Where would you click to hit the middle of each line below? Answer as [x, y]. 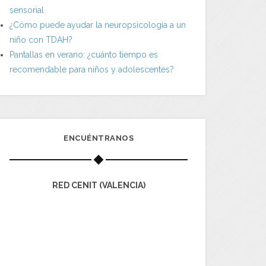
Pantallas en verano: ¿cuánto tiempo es [84, 54]
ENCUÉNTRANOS [99, 138]
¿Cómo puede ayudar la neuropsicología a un [98, 25]
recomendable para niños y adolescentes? [92, 69]
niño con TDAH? [41, 39]
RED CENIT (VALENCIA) [99, 185]
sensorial [27, 10]
